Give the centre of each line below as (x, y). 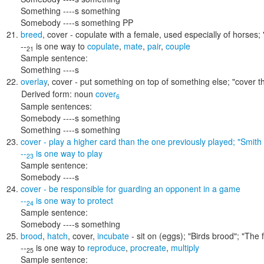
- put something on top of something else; (152, 81)
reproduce (106, 247)
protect (100, 200)
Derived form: (47, 94)
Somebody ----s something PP (77, 22)
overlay (34, 81)
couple (178, 46)
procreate (148, 247)
